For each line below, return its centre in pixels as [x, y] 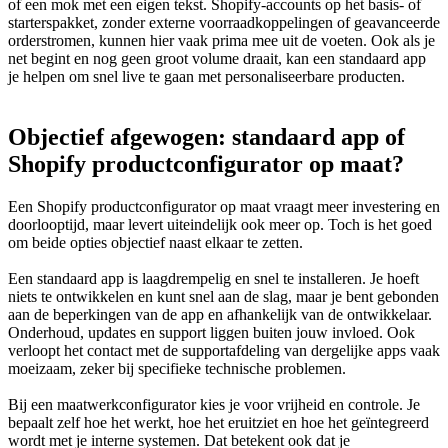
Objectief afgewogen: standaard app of [206, 136]
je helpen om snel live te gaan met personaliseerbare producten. [206, 76]
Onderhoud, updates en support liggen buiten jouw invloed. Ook [211, 332]
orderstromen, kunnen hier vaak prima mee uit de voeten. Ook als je [221, 40]
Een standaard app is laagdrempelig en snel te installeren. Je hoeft [213, 278]
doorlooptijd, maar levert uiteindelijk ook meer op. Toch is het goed [220, 224]
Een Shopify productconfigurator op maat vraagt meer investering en [224, 206]
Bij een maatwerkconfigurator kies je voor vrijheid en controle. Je [214, 404]
